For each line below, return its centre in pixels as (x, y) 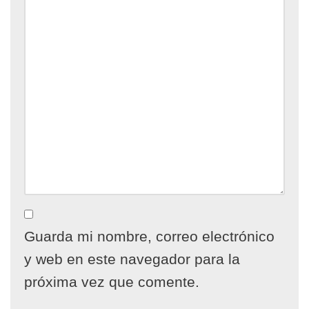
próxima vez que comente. (112, 282)
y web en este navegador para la (132, 259)
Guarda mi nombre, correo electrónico (149, 236)
